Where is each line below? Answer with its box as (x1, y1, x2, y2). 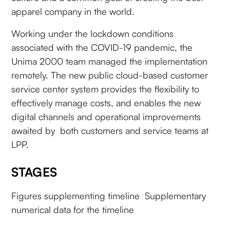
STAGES (11, 164, 57, 180)
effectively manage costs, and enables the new (11, 97, 201, 108)
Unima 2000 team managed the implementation (11, 55, 208, 67)
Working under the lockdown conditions (11, 27, 174, 39)
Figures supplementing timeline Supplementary (11, 189, 206, 201)
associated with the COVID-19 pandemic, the (11, 41, 193, 53)
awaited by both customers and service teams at (11, 124, 209, 136)
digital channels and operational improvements (11, 110, 201, 122)
